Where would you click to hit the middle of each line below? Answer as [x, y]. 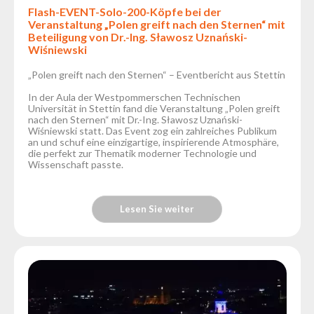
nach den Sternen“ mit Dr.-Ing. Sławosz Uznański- [135, 120]
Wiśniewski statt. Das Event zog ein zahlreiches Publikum [152, 131]
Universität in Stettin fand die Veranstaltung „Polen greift [154, 109]
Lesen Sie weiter [157, 209]
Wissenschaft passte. [76, 165]
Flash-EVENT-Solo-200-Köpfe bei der [125, 11]
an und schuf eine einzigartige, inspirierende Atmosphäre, [153, 142]
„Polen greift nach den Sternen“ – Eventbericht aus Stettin [157, 75]
